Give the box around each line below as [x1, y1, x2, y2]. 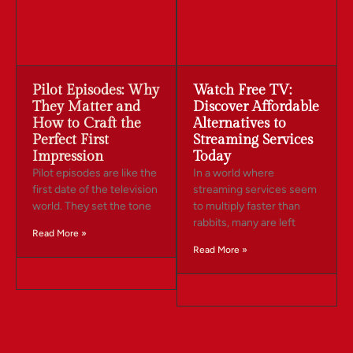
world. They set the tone [32, 199, 151, 214]
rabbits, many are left [193, 216, 295, 230]
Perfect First [32, 132, 109, 149]
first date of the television [32, 183, 158, 197]
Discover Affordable [193, 98, 319, 116]
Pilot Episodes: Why [32, 82, 159, 99]
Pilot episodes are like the [32, 166, 157, 180]
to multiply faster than [193, 199, 300, 214]
